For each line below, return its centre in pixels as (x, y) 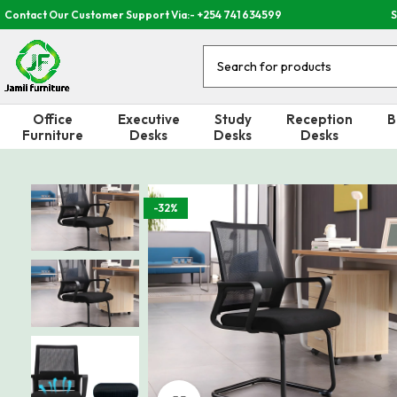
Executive (148, 119)
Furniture (52, 135)
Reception (319, 119)
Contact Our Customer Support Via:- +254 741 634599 (143, 14)
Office (52, 119)
